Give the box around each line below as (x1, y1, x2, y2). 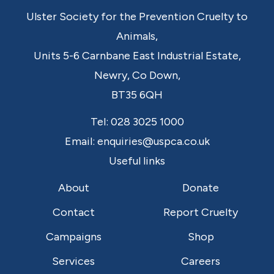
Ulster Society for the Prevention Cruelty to (26, 10, 248, 24)
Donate (182, 181, 219, 195)
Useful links (109, 154, 165, 168)
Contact (52, 206, 95, 220)
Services (52, 254, 95, 268)
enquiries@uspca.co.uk (97, 135, 210, 149)
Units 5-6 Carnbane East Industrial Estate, (33, 49, 241, 63)
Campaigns (45, 230, 102, 244)
